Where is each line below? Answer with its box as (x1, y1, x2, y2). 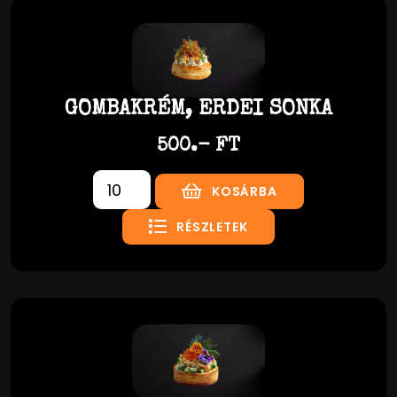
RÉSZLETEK (176, 218, 248, 237)
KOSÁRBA (212, 183, 277, 201)
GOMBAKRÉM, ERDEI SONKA (65, 99, 332, 121)
